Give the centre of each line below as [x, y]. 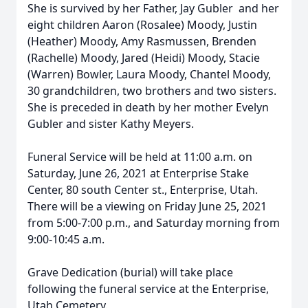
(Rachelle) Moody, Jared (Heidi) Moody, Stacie [144, 58]
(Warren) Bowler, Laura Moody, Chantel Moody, [151, 74]
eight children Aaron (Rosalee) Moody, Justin [142, 25]
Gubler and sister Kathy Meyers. [111, 124]
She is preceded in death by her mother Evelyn [148, 107]
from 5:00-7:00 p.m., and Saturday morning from [154, 223]
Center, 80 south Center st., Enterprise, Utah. [143, 190]
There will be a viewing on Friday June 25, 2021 [147, 206]
